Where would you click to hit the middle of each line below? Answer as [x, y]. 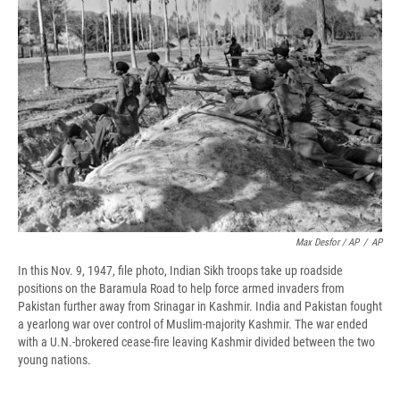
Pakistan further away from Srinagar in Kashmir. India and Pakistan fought [200, 307]
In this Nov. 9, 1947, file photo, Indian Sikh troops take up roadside [180, 271]
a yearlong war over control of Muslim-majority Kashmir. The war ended [193, 325]
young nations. [54, 360]
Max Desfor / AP [327, 243]
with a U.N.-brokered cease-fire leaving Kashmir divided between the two [196, 342]
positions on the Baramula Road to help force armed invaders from [181, 289]
